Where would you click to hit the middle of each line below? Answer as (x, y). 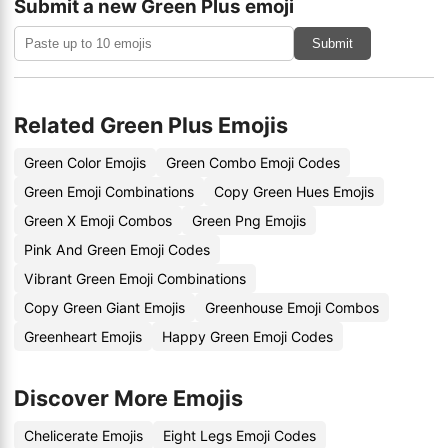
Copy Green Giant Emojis (104, 307)
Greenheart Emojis (83, 336)
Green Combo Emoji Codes (253, 162)
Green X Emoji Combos (98, 220)
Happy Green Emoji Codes (247, 336)
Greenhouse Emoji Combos (292, 307)
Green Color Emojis (85, 162)
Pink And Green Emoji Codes (117, 249)
